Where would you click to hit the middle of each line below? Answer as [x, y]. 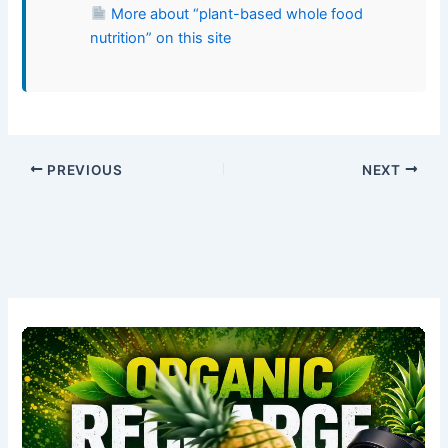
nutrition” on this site [161, 37]
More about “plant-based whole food [234, 13]
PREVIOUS [83, 169]
